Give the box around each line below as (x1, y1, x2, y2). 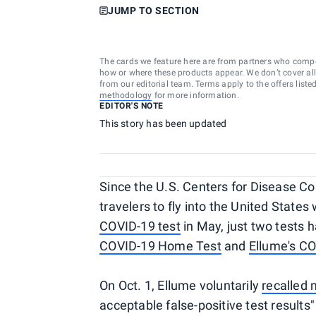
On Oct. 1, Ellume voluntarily (99, 278, 262, 293)
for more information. (152, 90, 239, 100)
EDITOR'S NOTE (99, 101, 164, 111)
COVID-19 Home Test (99, 238, 221, 253)
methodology (99, 90, 152, 100)
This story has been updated (99, 118, 227, 129)
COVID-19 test (99, 219, 181, 233)
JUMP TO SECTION (108, 5, 200, 16)
